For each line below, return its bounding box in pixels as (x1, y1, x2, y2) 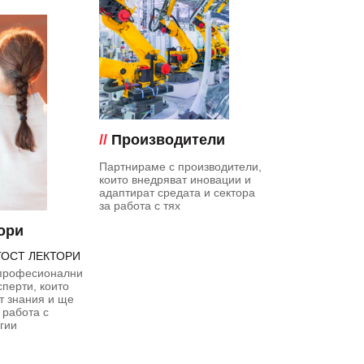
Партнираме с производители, (98, 159, 262, 173)
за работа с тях (98, 198, 180, 212)
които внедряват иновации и (98, 172, 251, 186)
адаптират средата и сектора (98, 185, 255, 199)
